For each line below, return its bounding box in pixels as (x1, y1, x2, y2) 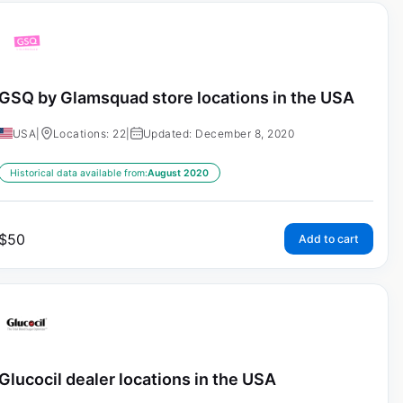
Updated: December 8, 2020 (142, 126, 295, 140)
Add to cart (298, 231, 359, 246)
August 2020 (147, 166, 209, 179)
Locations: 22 (52, 126, 127, 140)
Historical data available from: (9, 166, 148, 179)
